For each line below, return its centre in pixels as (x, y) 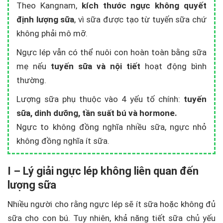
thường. (31, 80)
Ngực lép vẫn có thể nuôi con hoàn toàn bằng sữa (111, 52)
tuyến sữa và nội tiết (96, 66)
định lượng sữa (46, 19)
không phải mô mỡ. (52, 33)
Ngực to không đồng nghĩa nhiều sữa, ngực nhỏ (111, 127)
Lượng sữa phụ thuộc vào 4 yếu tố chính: (100, 99)
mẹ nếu (34, 66)
